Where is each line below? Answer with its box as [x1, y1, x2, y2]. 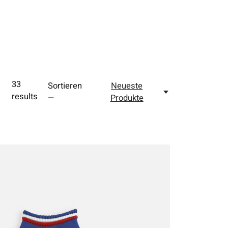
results [11, 91, 38, 103]
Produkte [110, 92, 144, 105]
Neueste [111, 80, 143, 93]
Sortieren [47, 80, 82, 93]
